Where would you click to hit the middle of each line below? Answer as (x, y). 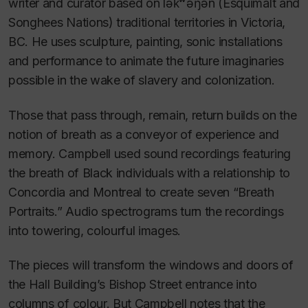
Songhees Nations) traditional (89, 23)
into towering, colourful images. (95, 230)
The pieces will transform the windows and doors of (151, 265)
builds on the (260, 115)
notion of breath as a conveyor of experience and (144, 134)
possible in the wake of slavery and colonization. (142, 80)
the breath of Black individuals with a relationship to (149, 173)
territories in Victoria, (230, 23)
